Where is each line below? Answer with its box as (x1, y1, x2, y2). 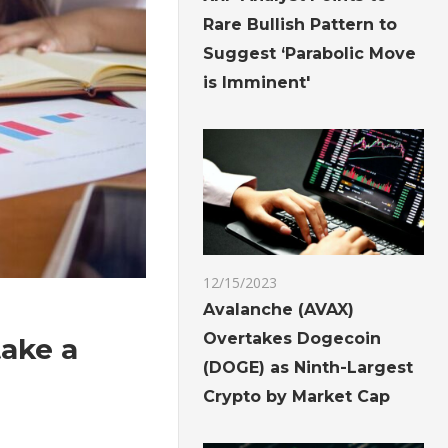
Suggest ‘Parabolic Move (203, 44, 417, 64)
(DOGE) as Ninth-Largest (203, 358, 414, 378)
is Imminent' (203, 73, 311, 93)
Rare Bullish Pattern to (203, 15, 398, 35)
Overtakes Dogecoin (203, 329, 382, 349)
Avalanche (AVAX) (203, 300, 355, 320)
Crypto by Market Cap (203, 387, 391, 407)
